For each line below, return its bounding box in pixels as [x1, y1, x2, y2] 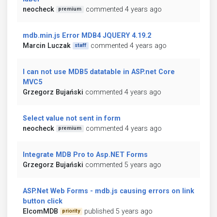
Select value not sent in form [23, 114, 121, 123]
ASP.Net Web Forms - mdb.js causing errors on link [23, 186, 194, 195]
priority [62, 208, 80, 215]
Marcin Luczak [23, 41, 71, 50]
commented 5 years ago [85, 160, 161, 169]
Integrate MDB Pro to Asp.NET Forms [23, 150, 148, 159]
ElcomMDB [23, 207, 58, 216]
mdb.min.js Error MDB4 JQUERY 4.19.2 [23, 31, 151, 40]
